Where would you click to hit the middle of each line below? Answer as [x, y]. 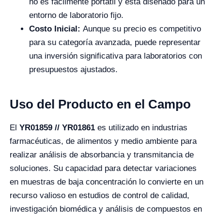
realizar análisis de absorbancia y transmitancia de [102, 155]
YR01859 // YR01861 [57, 128]
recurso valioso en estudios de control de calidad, [100, 195]
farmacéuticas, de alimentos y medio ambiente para [103, 141]
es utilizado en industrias [141, 128]
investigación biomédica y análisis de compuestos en [106, 209]
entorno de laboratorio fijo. [76, 15]
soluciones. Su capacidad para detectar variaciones [103, 168]
